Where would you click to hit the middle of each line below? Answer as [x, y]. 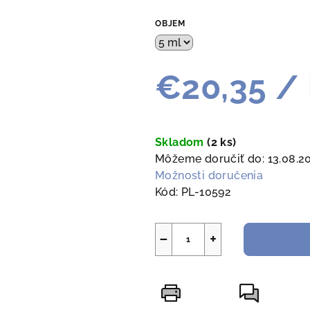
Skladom [181, 143]
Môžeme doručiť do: [210, 159]
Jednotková [187, 120]
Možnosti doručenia [209, 176]
